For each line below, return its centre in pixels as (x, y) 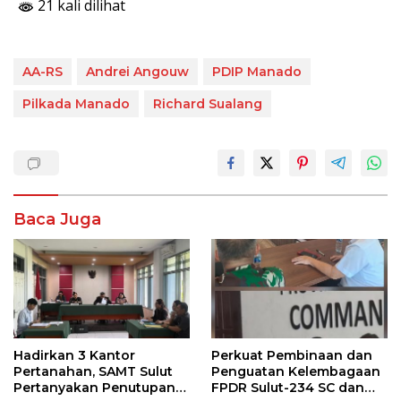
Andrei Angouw (137, 71)
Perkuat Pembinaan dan (292, 355)
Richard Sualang (208, 103)
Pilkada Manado (76, 103)
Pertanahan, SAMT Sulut (93, 371)
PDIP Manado (257, 71)
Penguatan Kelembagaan (296, 371)
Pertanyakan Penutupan (94, 387)
